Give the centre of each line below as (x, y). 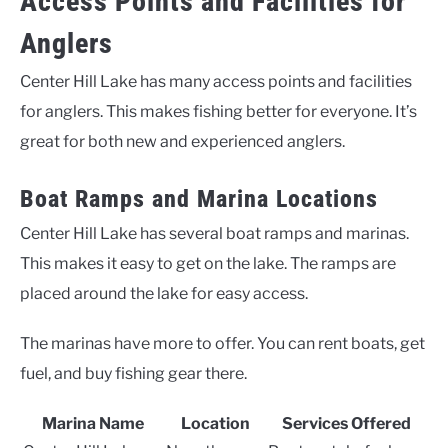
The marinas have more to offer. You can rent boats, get (222, 343)
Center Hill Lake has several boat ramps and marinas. (214, 233)
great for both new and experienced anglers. (182, 141)
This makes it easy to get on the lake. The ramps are (208, 263)
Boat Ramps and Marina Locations (199, 198)
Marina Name (92, 423)
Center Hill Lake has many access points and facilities (216, 81)
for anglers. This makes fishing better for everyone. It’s (218, 111)
